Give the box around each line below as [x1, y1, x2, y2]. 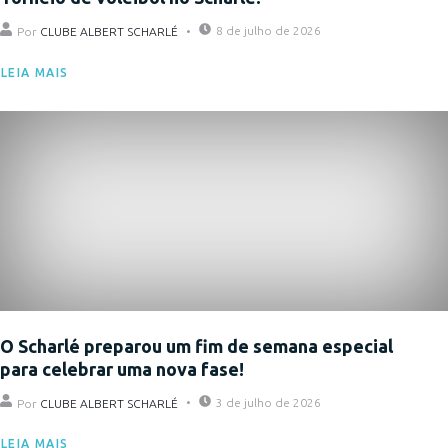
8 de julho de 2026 [216, 23, 321, 37]
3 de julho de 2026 [216, 395, 321, 409]
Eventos [40, 70, 90, 85]
